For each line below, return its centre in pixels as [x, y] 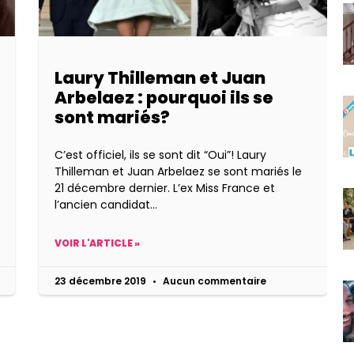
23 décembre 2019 [101, 281]
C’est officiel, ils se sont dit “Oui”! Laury [160, 155]
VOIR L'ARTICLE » [97, 243]
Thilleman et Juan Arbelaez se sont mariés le [178, 172]
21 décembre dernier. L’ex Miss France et [164, 188]
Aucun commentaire [213, 281]
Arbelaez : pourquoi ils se [164, 98]
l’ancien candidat [102, 205]
